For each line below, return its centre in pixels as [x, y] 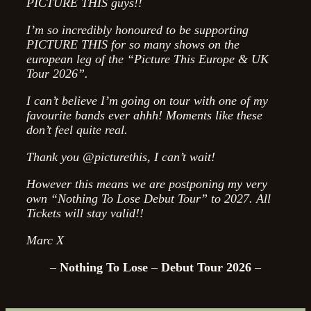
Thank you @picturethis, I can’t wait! [121, 157]
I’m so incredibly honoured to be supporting [137, 30]
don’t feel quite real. [79, 130]
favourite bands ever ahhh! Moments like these [144, 116]
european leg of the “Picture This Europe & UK [148, 59]
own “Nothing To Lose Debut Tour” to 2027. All [149, 199]
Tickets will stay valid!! [87, 213]
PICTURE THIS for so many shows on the [133, 45]
